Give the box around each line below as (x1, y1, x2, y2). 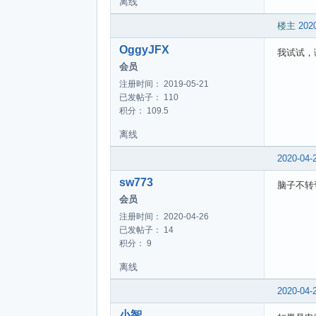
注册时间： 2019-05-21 (119, 78, 209, 89)
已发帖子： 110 (119, 92, 178, 102)
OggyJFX (119, 43, 169, 56)
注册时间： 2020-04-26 (119, 211, 209, 221)
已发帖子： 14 (119, 224, 174, 235)
